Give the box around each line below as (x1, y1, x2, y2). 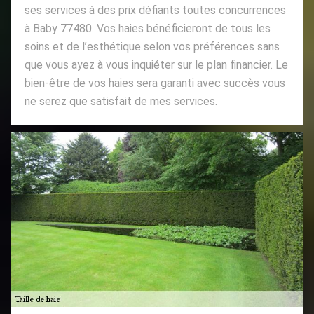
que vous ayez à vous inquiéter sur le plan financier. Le (25, 58, 288, 71)
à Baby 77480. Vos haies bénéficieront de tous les (25, 22, 271, 35)
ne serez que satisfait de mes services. (25, 95, 217, 108)
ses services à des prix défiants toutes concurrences (25, 4, 286, 17)
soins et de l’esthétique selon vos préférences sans (25, 40, 280, 53)
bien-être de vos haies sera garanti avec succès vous (25, 76, 285, 90)
